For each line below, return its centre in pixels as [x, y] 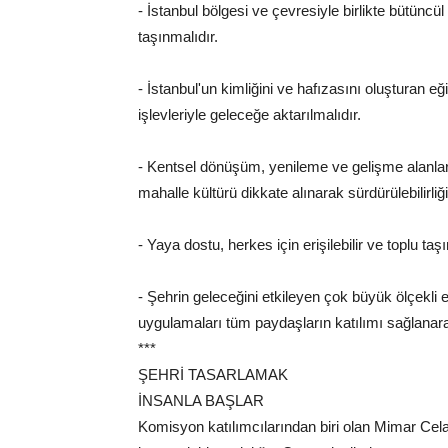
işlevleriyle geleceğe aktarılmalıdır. [249, 115]
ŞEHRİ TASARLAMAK [213, 375]
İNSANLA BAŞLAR [201, 401]
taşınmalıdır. [178, 37]
